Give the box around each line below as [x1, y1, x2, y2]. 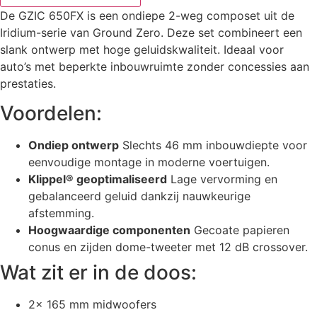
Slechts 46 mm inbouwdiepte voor [119, 138, 307, 153]
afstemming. [28, 206, 94, 221]
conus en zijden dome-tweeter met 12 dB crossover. [28, 240, 308, 255]
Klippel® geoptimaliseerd [28, 172, 167, 187]
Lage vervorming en [167, 172, 277, 187]
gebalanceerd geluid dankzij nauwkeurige [28, 189, 250, 204]
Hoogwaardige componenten [28, 223, 190, 238]
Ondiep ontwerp [28, 138, 119, 153]
